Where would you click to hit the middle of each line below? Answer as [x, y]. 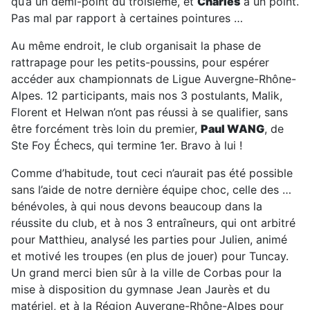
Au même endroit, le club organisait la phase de [136, 46]
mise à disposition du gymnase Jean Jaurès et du [140, 289]
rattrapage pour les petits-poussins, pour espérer [140, 62]
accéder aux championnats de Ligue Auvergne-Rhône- [154, 79]
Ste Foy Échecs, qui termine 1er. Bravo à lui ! [127, 145]
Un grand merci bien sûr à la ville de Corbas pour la [146, 273]
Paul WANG [232, 129]
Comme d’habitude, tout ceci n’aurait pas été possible [152, 173]
